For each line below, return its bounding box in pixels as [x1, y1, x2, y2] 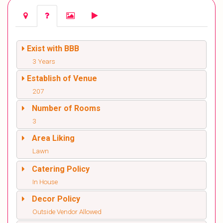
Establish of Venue [27, 74, 97, 84]
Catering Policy [32, 164, 90, 174]
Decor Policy [32, 194, 80, 204]
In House [32, 178, 58, 186]
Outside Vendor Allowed [32, 208, 102, 216]
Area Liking [32, 133, 75, 143]
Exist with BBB [27, 44, 79, 54]
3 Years [32, 57, 55, 66]
